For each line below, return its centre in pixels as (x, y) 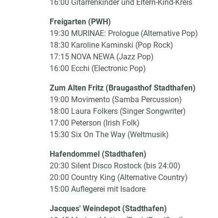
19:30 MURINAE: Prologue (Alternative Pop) (124, 33)
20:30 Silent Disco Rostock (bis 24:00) (115, 166)
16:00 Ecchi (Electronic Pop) (98, 68)
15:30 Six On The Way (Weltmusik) (109, 135)
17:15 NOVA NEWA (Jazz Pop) (102, 57)
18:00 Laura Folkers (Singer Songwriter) (118, 111)
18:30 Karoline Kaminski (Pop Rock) (111, 45)
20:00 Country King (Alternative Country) (119, 177)
